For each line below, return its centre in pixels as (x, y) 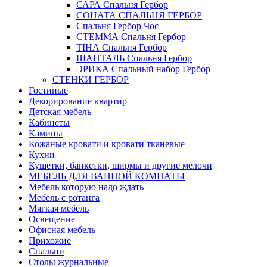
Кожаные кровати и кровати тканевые (107, 144)
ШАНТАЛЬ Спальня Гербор (134, 58)
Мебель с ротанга (64, 197)
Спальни (46, 251)
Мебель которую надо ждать (86, 187)
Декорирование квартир (78, 101)
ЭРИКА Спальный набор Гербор (143, 69)
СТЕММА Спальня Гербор (131, 36)
